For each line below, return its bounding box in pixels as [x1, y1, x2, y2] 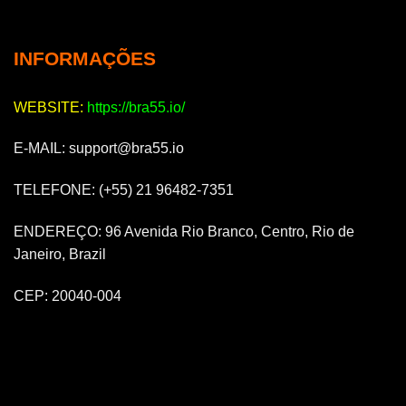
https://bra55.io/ [87, 99, 185, 115]
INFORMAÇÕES [14, 47, 156, 69]
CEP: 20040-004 [14, 287, 121, 304]
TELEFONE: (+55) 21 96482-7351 [14, 182, 234, 198]
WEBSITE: [14, 99, 83, 115]
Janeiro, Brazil [14, 246, 106, 263]
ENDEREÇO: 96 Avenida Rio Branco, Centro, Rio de [14, 224, 354, 240]
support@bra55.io [69, 140, 184, 157]
